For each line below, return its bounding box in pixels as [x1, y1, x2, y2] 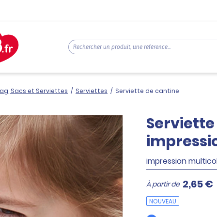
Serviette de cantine [115, 87, 179, 95]
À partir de [146, 179, 180, 189]
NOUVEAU [149, 197, 176, 205]
